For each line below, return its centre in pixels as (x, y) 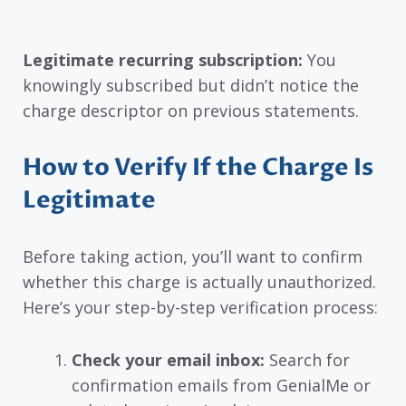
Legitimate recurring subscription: (163, 60)
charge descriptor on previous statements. (191, 111)
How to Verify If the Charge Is (198, 167)
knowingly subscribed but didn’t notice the (191, 86)
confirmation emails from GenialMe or (221, 386)
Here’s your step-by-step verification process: (200, 307)
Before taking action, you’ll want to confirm (193, 256)
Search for (307, 360)
